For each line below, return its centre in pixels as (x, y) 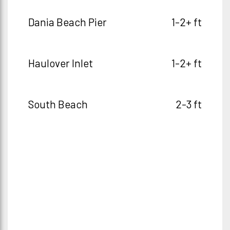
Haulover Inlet (61, 63)
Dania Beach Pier (68, 22)
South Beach (58, 104)
